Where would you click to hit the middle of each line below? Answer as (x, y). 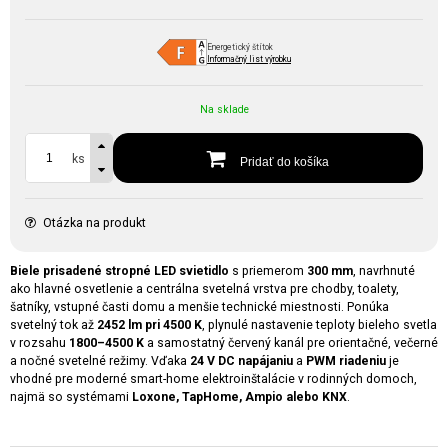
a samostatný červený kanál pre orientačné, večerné (291, 343)
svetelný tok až (53, 325)
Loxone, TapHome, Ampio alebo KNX (239, 397)
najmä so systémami (71, 397)
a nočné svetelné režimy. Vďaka (100, 361)
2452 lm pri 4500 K (149, 325)
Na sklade (224, 109)
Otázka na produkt (94, 223)
